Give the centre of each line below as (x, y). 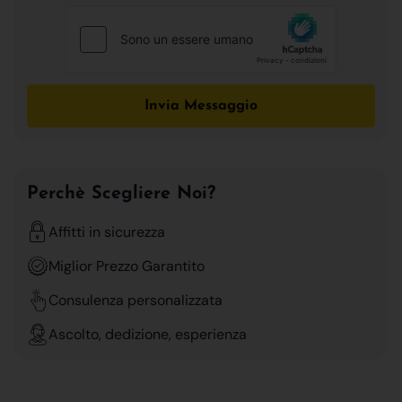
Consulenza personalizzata (135, 300)
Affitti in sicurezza (107, 232)
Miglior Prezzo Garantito (127, 266)
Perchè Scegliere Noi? (121, 193)
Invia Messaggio (201, 105)
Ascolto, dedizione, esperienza (148, 334)
